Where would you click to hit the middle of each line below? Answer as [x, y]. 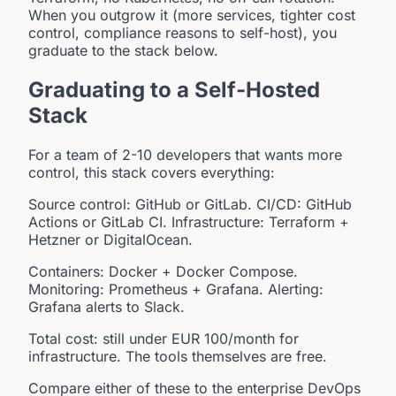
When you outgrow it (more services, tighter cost [192, 15]
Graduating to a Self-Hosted [174, 89]
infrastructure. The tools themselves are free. [178, 356]
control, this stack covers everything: [152, 172]
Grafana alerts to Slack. [107, 306]
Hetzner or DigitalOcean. [110, 239]
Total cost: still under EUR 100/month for [164, 338]
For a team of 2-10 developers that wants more [185, 154]
